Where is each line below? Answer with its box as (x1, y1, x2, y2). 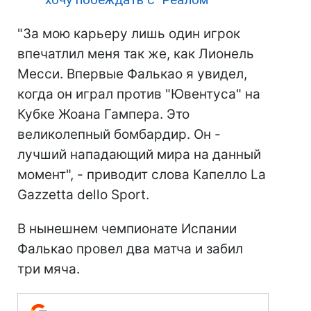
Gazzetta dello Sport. (17, 187, 149, 203)
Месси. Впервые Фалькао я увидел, (17, 66, 247, 82)
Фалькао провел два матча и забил (17, 241, 243, 257)
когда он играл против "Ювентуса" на (17, 86, 260, 102)
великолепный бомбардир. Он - (17, 126, 221, 142)
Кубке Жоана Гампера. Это (17, 106, 190, 122)
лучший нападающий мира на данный (17, 146, 261, 162)
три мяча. (17, 261, 80, 277)
